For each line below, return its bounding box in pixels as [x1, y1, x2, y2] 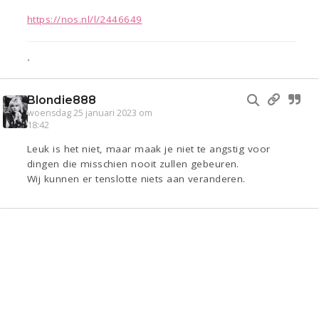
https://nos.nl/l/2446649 [27, 13, 142, 26]
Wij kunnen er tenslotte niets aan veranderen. [27, 172, 246, 186]
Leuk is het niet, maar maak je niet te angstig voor [27, 142, 271, 156]
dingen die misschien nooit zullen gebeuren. [27, 157, 239, 171]
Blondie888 [27, 93, 96, 108]
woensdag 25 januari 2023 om [27, 107, 152, 120]
